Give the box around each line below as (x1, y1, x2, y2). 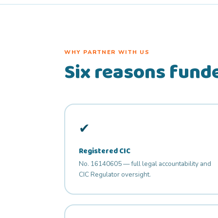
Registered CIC (78, 145, 130, 157)
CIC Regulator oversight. (78, 170, 151, 180)
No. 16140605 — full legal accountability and (78, 159, 211, 169)
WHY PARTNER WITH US (64, 48, 150, 56)
